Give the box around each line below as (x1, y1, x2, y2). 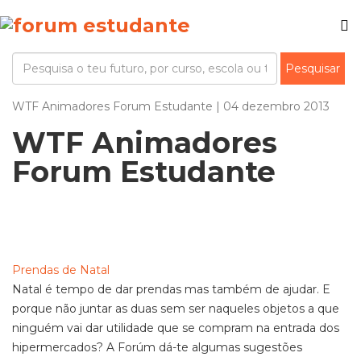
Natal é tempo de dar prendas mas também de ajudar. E (12, 282, 330, 297)
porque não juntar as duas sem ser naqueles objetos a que (12, 301, 339, 316)
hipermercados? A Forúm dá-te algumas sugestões (12, 340, 302, 355)
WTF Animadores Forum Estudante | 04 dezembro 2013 (12, 99, 330, 114)
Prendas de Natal (12, 263, 110, 277)
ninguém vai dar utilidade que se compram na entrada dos (12, 321, 339, 335)
